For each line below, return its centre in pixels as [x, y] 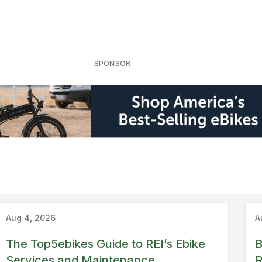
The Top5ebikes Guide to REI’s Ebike [105, 244]
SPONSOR [112, 63]
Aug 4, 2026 [30, 218]
